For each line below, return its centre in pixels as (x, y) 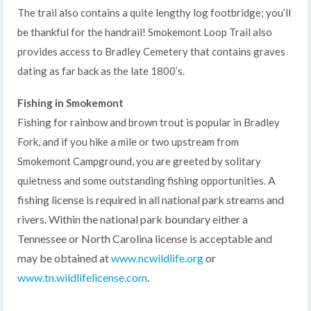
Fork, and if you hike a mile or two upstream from (128, 141)
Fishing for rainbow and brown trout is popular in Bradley (149, 122)
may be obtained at (64, 258)
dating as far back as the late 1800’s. (101, 70)
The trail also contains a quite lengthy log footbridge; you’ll (154, 12)
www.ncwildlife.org (157, 258)
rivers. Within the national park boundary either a (133, 219)
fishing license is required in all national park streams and (151, 199)
